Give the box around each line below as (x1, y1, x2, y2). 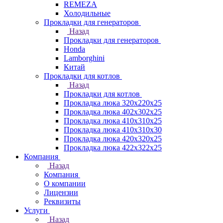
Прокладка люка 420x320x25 (64, 134, 162, 143)
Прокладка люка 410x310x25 (64, 116, 162, 125)
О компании (44, 179, 86, 188)
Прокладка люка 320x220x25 (64, 99, 162, 107)
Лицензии (44, 188, 78, 197)
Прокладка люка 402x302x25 (64, 108, 162, 116)
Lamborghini (64, 54, 105, 62)
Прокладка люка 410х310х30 (64, 125, 162, 134)
